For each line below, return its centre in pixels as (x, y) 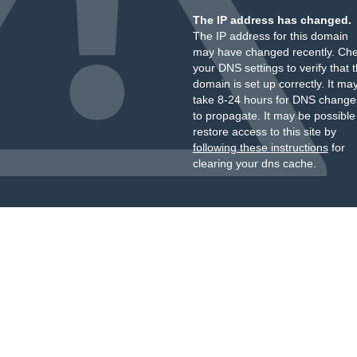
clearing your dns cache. (254, 163)
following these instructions (260, 147)
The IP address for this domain (270, 36)
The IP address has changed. (272, 20)
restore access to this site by (264, 131)
